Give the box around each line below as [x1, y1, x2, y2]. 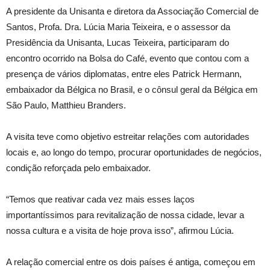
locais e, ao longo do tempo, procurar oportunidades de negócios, [6, 147, 262, 157]
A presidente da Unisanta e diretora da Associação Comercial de [6, 6, 259, 16]
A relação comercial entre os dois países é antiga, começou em [6, 257, 256, 267]
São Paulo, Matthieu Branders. [6, 100, 126, 110]
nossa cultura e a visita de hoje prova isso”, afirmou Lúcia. [6, 225, 234, 236]
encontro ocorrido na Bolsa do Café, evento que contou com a [6, 53, 249, 63]
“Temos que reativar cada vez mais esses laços [6, 194, 195, 204]
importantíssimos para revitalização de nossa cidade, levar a [6, 210, 244, 220]
